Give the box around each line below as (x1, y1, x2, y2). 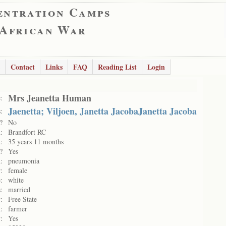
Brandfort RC (8, 127, 46, 137)
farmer (8, 204, 27, 213)
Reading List (98, 62, 137, 72)
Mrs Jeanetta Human (8, 91, 91, 104)
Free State (8, 194, 37, 204)
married (8, 185, 30, 194)
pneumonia (8, 156, 39, 165)
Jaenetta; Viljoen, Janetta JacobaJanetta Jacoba (8, 104, 197, 118)
